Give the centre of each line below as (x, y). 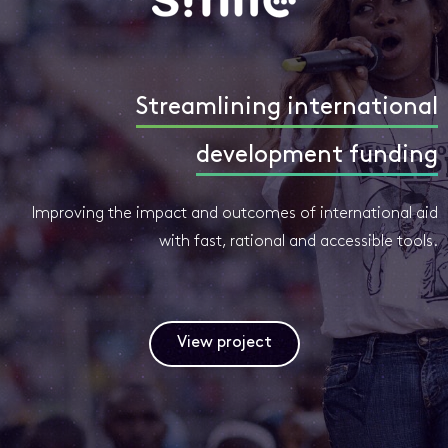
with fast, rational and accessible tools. (298, 242)
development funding (317, 156)
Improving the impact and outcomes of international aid (235, 214)
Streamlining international (287, 108)
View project (224, 343)
